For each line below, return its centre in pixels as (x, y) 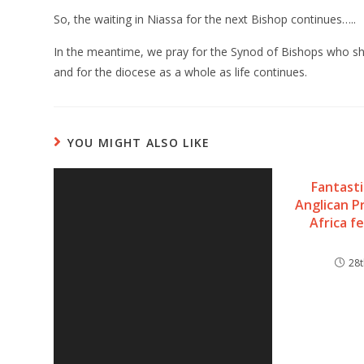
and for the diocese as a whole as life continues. (181, 72)
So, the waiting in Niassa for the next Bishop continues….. (205, 19)
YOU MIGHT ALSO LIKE (139, 143)
